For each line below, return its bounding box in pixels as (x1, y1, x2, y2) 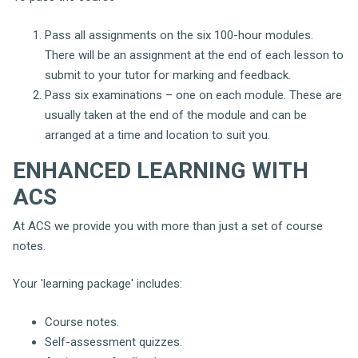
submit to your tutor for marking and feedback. (45, 67, 291, 82)
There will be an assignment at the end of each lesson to (45, 47, 344, 62)
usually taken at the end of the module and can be (45, 107, 307, 122)
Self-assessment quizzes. (45, 334, 182, 349)
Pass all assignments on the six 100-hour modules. (45, 27, 313, 42)
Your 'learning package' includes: (13, 276, 182, 291)
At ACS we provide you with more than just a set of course (13, 218, 323, 233)
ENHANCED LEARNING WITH (13, 157, 308, 184)
